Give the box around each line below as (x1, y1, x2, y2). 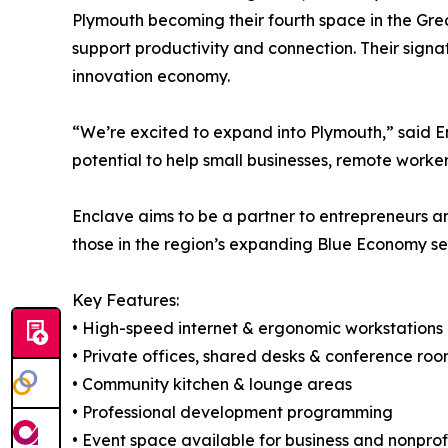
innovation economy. (72, 65, 230, 86)
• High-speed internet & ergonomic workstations (72, 317, 443, 338)
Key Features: (72, 289, 179, 310)
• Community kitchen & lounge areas (72, 373, 352, 394)
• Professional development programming (72, 401, 393, 422)
